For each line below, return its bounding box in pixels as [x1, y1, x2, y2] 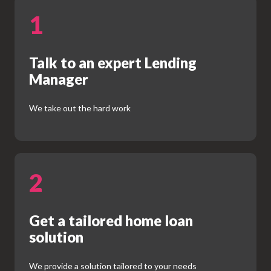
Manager [29, 70, 88, 88]
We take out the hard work [29, 102, 131, 113]
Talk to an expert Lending [29, 53, 197, 71]
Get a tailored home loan [29, 211, 193, 229]
